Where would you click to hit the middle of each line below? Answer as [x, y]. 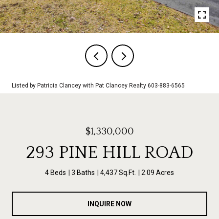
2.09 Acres [158, 173]
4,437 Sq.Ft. [118, 173]
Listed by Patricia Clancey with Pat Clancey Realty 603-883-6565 [98, 86]
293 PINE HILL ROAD [109, 153]
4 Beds [55, 173]
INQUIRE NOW [109, 204]
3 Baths [83, 173]
